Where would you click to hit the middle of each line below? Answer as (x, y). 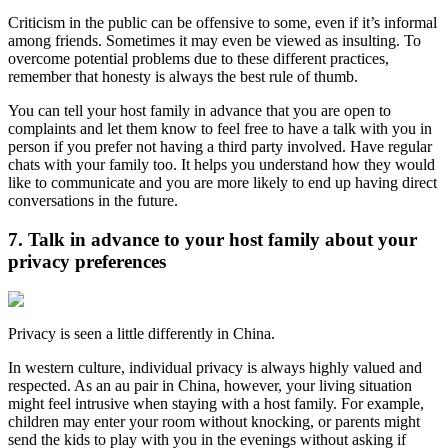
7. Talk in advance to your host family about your (212, 239)
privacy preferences (87, 261)
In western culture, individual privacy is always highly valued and (215, 368)
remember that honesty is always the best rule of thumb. (183, 76)
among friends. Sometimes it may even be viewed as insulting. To (214, 40)
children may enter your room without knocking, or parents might (214, 422)
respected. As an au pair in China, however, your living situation (210, 386)
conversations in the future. (95, 200)
